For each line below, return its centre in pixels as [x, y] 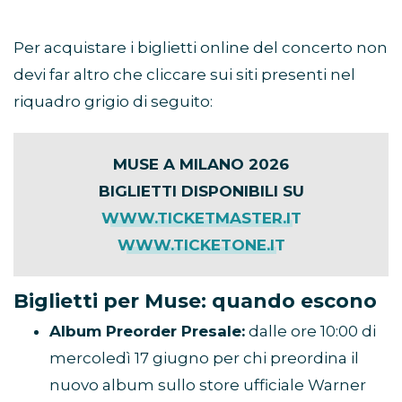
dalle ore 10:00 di [310, 332]
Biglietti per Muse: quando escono [195, 301]
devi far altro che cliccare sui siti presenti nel [184, 75]
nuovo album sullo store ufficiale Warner [208, 385]
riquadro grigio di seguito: [113, 102]
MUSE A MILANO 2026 [201, 165]
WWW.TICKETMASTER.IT [201, 218]
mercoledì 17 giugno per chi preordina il [204, 358]
